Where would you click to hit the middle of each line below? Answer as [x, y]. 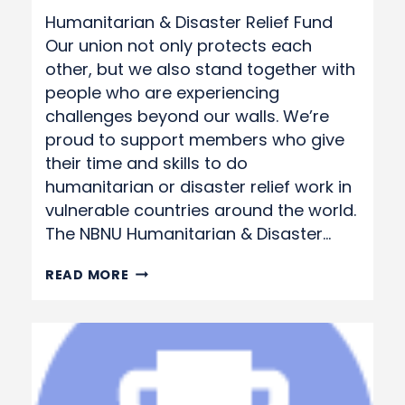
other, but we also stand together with [200, 69]
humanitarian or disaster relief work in [198, 187]
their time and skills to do [146, 163]
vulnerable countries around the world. [201, 210]
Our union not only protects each [179, 46]
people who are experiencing [162, 93]
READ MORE [87, 275]
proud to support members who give [195, 140]
